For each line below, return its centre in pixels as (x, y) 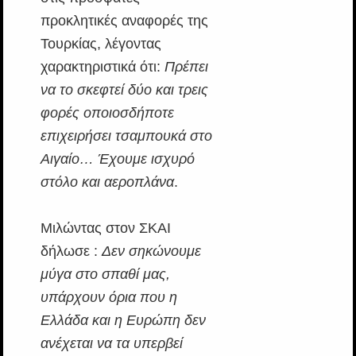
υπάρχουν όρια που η (108, 298)
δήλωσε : (71, 252)
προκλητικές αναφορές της (124, 21)
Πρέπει (186, 67)
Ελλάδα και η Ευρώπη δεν (123, 321)
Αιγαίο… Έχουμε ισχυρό (117, 159)
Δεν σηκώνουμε (151, 252)
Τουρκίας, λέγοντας (101, 44)
